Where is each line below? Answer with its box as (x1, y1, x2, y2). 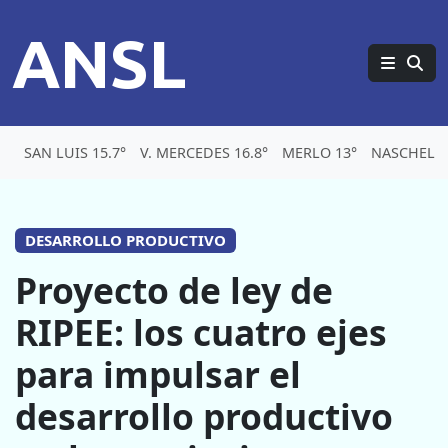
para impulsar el (15, 350, 301, 399)
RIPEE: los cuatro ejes (15, 308, 387, 357)
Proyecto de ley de (15, 266, 333, 315)
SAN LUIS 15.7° (24, 143, 126, 162)
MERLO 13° (282, 143, 357, 162)
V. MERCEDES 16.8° (140, 143, 268, 162)
